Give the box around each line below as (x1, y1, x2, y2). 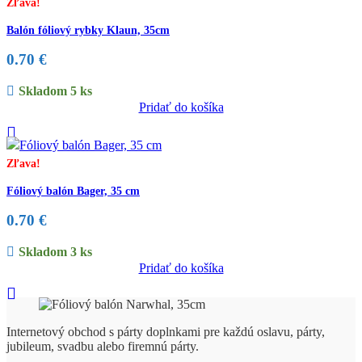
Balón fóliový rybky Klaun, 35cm (6, 24, 170, 36)
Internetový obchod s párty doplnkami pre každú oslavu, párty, (6, 325, 325, 339)
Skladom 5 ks (18, 84, 92, 98)
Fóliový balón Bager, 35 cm (6, 185, 140, 197)
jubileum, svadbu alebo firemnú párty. (6, 339, 199, 353)
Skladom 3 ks (18, 245, 92, 259)
